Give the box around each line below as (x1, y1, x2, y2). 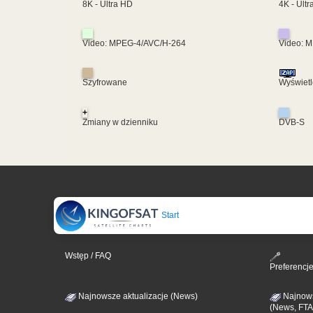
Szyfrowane (82, 78, 127, 88)
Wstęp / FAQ (65, 251, 111, 261)
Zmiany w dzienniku (82, 117, 158, 127)
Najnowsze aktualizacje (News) (76, 291, 198, 301)
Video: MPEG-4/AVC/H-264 (82, 38, 186, 49)
